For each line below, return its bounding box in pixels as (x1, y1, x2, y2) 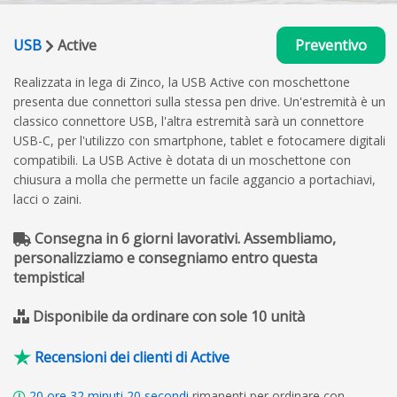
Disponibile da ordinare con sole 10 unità (33, 306, 305, 326)
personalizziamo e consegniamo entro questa (13, 247, 317, 268)
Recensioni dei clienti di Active (35, 346, 230, 367)
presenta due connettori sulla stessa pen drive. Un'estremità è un (13, 92, 385, 110)
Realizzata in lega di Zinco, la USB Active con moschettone (13, 73, 350, 90)
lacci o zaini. (13, 190, 82, 207)
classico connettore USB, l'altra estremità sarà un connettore (13, 112, 364, 129)
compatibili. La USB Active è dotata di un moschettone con (13, 151, 351, 168)
